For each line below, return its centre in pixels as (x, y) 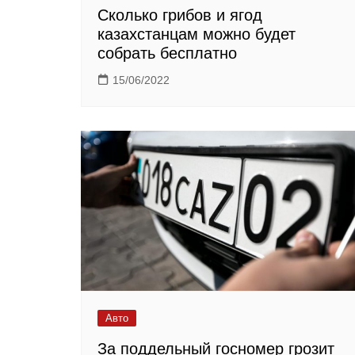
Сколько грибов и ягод (180, 15)
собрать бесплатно (167, 53)
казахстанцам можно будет (197, 34)
